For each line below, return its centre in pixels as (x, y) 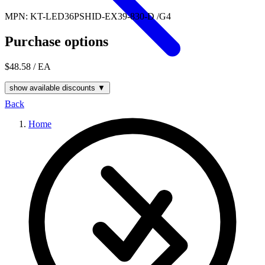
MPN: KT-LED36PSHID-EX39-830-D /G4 (88, 16)
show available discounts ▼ (57, 88)
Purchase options (56, 41)
